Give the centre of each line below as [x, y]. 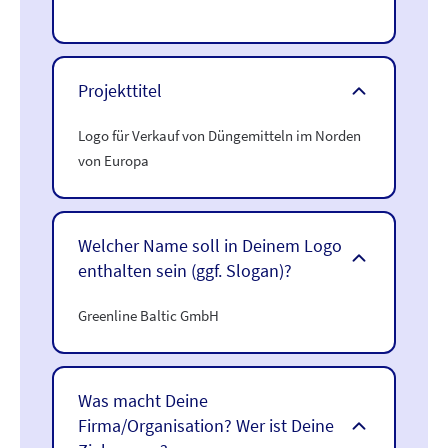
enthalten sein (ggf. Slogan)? [185, 270]
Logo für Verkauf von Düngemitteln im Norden [219, 135]
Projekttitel [120, 90]
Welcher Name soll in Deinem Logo [210, 245]
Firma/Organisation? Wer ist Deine [206, 425]
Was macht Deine [143, 400]
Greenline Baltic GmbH [148, 315]
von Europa [113, 160]
